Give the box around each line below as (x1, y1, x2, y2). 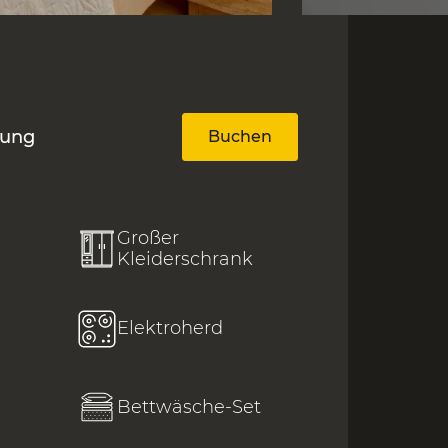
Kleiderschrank (117, 248, 253, 271)
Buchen (208, 127, 272, 147)
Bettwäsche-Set (117, 395, 261, 418)
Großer (117, 227, 179, 250)
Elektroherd (117, 317, 223, 340)
